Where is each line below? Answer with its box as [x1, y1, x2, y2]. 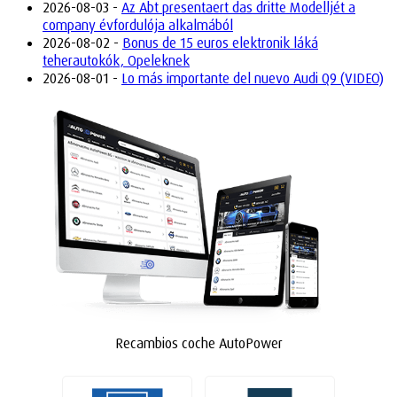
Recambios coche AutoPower [114, 334, 283, 353]
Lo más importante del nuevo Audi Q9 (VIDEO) [121, 69, 384, 87]
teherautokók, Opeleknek [43, 51, 190, 69]
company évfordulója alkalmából [43, 16, 233, 34]
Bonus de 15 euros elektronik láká [122, 34, 318, 51]
